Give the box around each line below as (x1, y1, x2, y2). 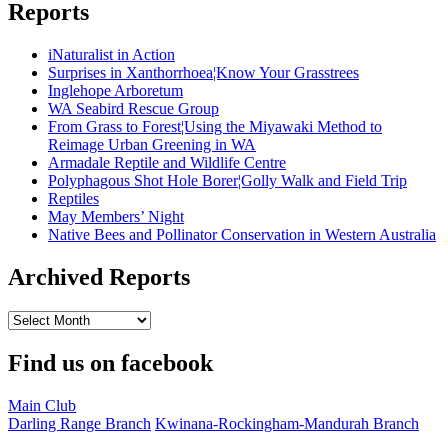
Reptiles (48, 190, 99, 208)
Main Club (8, 396, 76, 414)
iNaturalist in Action (48, 46, 175, 64)
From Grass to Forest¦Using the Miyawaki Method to (48, 118, 382, 136)
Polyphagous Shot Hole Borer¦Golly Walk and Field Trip (48, 172, 407, 190)
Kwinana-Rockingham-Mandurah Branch (155, 414, 419, 432)
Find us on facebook (8, 350, 213, 377)
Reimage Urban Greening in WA (48, 136, 256, 154)
